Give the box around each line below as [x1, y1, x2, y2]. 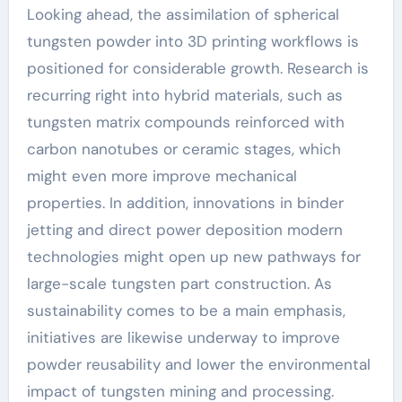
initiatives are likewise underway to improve [26, 327, 340, 347]
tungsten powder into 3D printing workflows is [26, 31, 359, 51]
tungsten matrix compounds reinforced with [26, 111, 345, 132]
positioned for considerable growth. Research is [26, 57, 369, 78]
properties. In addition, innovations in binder [26, 192, 344, 213]
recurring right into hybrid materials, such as [26, 84, 343, 105]
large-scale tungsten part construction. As [26, 273, 332, 293]
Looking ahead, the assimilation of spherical [26, 4, 339, 24]
